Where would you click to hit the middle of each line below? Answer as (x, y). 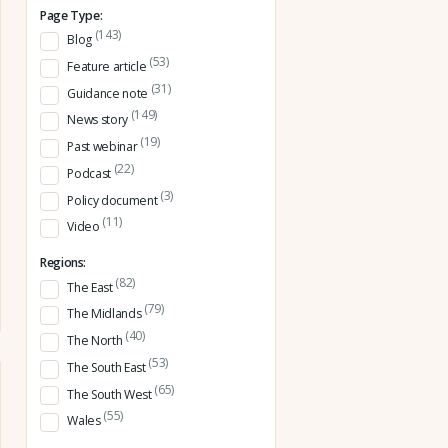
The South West (111, 394)
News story (99, 120)
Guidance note (109, 93)
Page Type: (71, 15)
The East (91, 287)
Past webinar (103, 147)
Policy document (113, 200)
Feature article (108, 67)
